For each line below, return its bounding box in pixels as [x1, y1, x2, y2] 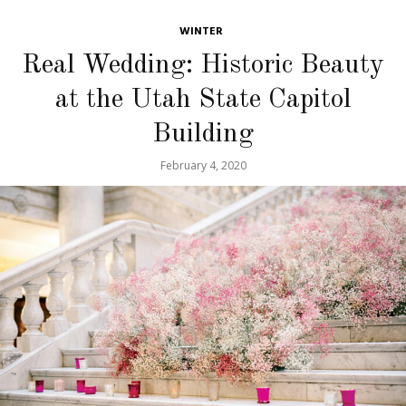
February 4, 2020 [159, 158, 246, 174]
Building [152, 121, 254, 149]
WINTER [179, 23, 223, 42]
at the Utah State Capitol [54, 86, 352, 114]
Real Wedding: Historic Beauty [22, 52, 384, 80]
